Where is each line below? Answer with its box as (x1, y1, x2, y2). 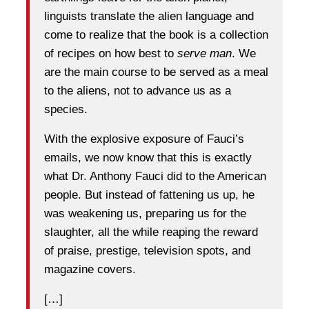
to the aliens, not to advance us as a (44, 84, 231, 98)
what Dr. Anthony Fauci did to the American (44, 170, 266, 183)
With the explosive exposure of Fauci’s (44, 132, 244, 146)
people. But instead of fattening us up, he (44, 188, 255, 202)
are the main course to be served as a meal (44, 66, 268, 79)
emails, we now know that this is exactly (44, 151, 252, 165)
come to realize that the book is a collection (44, 28, 268, 42)
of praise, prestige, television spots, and (44, 244, 250, 258)
